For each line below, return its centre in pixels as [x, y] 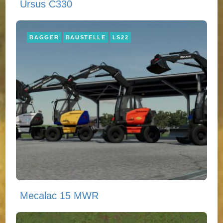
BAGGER [44, 37]
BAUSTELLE [86, 37]
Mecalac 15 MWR [59, 196]
